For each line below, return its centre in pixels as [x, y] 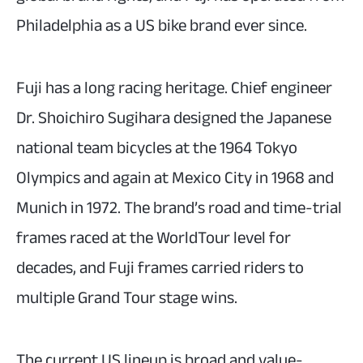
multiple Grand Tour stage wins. [127, 298]
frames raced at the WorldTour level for [154, 238]
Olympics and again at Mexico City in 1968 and [175, 178]
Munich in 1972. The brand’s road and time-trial [179, 208]
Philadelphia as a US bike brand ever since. [162, 26]
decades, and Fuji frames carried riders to [160, 268]
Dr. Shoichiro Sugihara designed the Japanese [174, 118]
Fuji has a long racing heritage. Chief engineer [174, 88]
